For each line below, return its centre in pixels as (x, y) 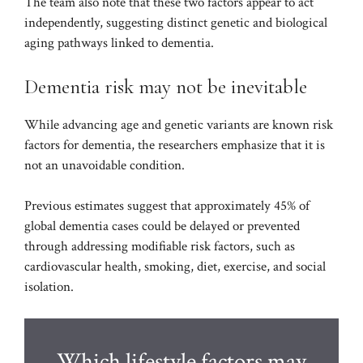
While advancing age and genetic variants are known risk (179, 124)
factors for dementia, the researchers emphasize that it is (175, 145)
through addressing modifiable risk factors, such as (160, 247)
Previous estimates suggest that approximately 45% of (167, 206)
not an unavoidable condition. (105, 165)
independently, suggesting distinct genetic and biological (176, 23)
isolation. (49, 287)
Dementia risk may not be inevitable (166, 86)
